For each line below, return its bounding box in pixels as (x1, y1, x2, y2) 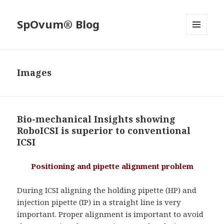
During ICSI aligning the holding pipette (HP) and (17, 185, 197, 195)
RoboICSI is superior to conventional (17, 124, 191, 137)
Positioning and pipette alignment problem (30, 161, 193, 171)
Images (17, 66, 52, 79)
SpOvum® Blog (17, 16, 100, 32)
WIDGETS (186, 51, 215, 60)
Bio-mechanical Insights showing (17, 113, 176, 125)
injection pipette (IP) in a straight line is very (17, 197, 181, 207)
